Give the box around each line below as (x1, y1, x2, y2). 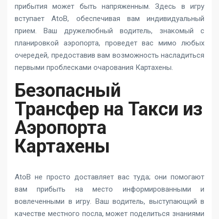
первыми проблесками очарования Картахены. (15, 63, 173, 72)
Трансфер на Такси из (15, 98, 202, 120)
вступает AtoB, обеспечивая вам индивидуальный (15, 14, 204, 23)
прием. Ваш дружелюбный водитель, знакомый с (15, 26, 204, 35)
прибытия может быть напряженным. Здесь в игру (15, 2, 204, 11)
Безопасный (15, 80, 121, 101)
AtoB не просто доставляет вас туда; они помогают (15, 173, 204, 181)
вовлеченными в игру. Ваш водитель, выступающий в (15, 197, 204, 206)
